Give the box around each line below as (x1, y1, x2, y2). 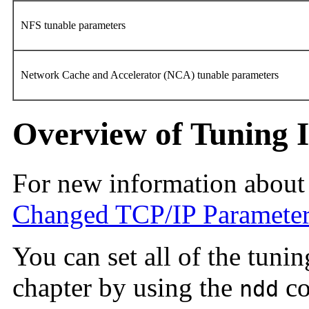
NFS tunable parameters (21, 19, 128, 31)
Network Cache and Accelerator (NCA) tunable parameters (21, 68, 281, 81)
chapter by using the (12, 272, 239, 302)
